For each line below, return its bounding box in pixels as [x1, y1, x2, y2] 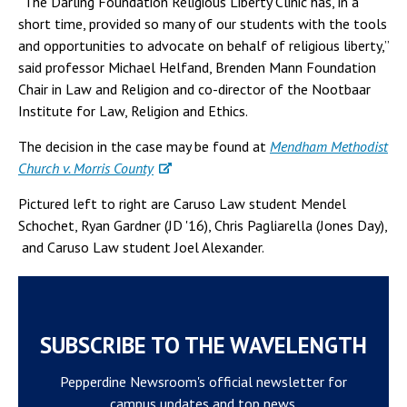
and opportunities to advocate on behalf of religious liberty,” [18, 36, 389, 55]
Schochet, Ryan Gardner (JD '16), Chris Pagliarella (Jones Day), [18, 216, 387, 234]
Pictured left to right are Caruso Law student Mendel [18, 194, 346, 213]
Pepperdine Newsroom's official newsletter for [60, 372, 347, 391]
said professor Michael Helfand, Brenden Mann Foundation [18, 58, 376, 76]
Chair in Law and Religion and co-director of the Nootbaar [18, 80, 371, 98]
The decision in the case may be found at [18, 137, 270, 155]
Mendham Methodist [270, 137, 388, 155]
